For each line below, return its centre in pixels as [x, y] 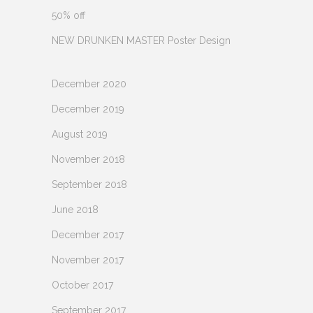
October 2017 [82, 285]
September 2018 [89, 184]
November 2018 [88, 159]
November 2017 [88, 260]
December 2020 [89, 83]
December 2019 [88, 109]
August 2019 [80, 134]
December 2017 [88, 234]
